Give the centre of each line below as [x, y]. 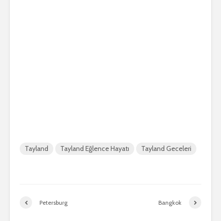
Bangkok [170, 202]
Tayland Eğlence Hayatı [95, 149]
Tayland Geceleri [166, 149]
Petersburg [54, 202]
